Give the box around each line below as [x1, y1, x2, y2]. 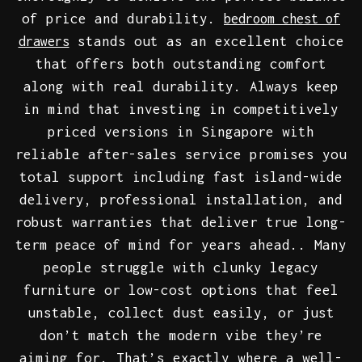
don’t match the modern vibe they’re [40, 327, 322, 344]
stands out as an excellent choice [69, 33, 344, 50]
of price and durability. [22, 11, 224, 27]
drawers [18, 34, 69, 49]
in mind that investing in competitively [23, 101, 339, 118]
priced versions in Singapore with [48, 124, 314, 141]
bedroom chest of [224, 11, 340, 27]
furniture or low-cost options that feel [23, 282, 339, 299]
